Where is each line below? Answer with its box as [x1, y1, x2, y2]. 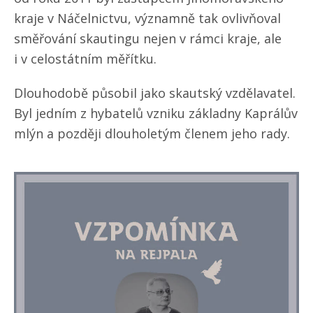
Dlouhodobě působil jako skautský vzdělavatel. [14, 85, 296, 102]
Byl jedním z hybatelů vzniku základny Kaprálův [14, 105, 298, 122]
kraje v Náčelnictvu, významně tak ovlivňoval [14, 10, 281, 27]
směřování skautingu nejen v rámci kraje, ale [14, 30, 282, 48]
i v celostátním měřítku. [14, 50, 156, 68]
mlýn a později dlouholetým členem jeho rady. [14, 125, 293, 143]
